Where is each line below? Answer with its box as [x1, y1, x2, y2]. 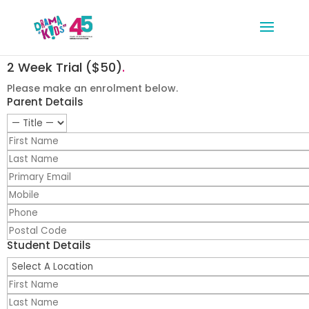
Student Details [7, 238, 91, 252]
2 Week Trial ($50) [7, 59, 122, 76]
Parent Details [7, 94, 83, 109]
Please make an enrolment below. [7, 81, 178, 95]
